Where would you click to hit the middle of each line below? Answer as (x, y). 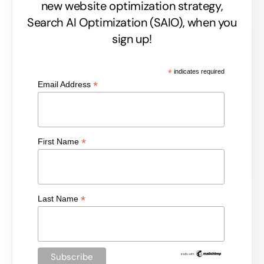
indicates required (198, 72)
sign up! (132, 39)
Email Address (66, 85)
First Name (60, 142)
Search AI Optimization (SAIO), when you (132, 23)
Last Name (60, 198)
